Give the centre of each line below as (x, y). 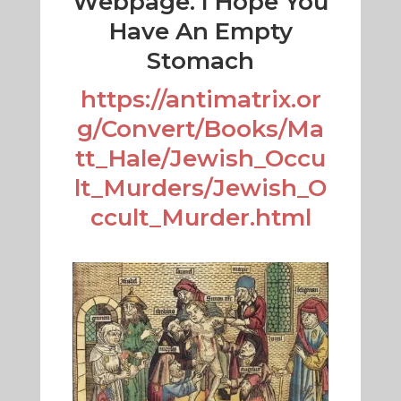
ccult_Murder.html (200, 218)
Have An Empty (200, 32)
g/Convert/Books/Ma (200, 129)
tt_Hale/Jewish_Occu (200, 159)
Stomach (200, 61)
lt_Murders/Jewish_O (200, 188)
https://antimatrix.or (200, 100)
